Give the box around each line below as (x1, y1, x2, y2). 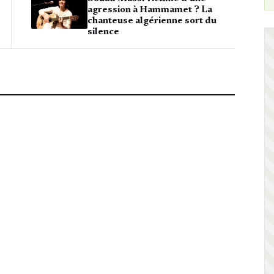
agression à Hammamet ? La (87, 5, 212, 15)
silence (87, 27, 119, 37)
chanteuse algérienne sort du (87, 16, 217, 26)
